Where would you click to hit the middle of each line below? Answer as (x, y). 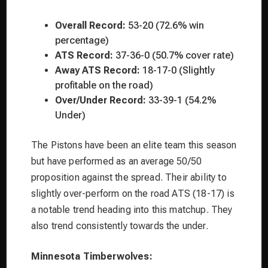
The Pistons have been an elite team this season (134, 145)
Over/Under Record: (100, 100)
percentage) (82, 40)
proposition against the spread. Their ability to (129, 177)
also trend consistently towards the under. (120, 226)
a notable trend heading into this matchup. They (132, 209)
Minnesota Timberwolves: (92, 256)
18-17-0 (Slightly (177, 70)
